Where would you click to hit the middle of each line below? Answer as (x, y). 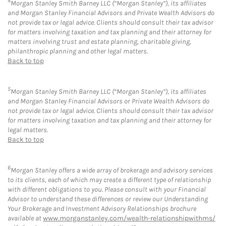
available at (25, 218)
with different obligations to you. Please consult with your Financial (107, 189)
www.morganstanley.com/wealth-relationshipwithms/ (129, 218)
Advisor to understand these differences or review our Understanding (108, 199)
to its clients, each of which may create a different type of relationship (109, 180)
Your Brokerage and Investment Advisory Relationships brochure (102, 208)
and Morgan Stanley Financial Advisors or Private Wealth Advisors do (108, 101)
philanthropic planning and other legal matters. (78, 51)
